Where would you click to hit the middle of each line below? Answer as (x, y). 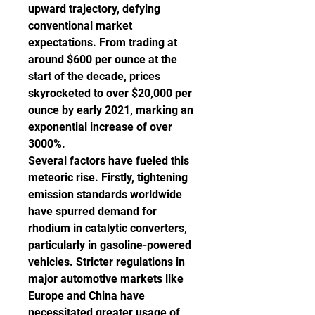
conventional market (80, 26)
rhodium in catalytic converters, (108, 228)
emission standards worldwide (105, 194)
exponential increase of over (100, 127)
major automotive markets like (106, 279)
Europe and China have (86, 296)
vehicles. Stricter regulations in (107, 262)
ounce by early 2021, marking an (111, 110)
